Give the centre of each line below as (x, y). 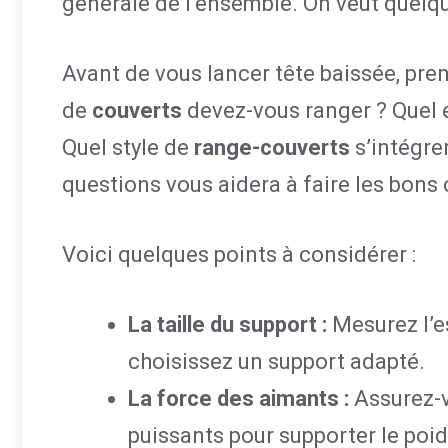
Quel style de (128, 147)
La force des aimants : (238, 398)
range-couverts (272, 147)
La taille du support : (227, 324)
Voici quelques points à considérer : (239, 254)
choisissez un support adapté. (276, 361)
